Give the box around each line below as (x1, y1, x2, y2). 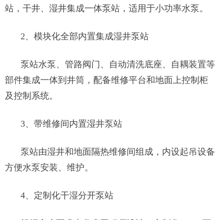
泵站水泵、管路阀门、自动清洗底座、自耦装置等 (21, 59, 215, 69)
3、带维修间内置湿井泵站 (21, 119, 122, 129)
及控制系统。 (5, 91, 58, 101)
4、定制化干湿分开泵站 (21, 191, 113, 200)
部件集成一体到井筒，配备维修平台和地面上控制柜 (5, 75, 208, 85)
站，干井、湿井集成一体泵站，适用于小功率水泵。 (5, 3, 208, 13)
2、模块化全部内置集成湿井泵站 (21, 31, 149, 41)
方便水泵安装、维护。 (5, 163, 93, 172)
